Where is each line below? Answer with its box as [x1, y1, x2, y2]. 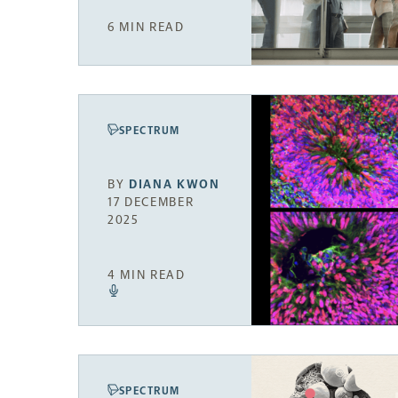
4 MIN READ [107, 267, 186, 283]
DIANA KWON [129, 176, 220, 192]
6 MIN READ [107, 19, 185, 35]
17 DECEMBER [107, 194, 195, 210]
